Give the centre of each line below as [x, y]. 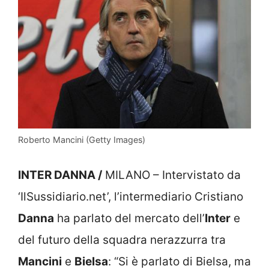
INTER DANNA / [60, 175]
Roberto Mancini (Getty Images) [82, 139]
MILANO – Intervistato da [171, 175]
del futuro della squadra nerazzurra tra [122, 240]
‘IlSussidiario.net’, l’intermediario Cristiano [131, 197]
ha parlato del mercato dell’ [129, 219]
